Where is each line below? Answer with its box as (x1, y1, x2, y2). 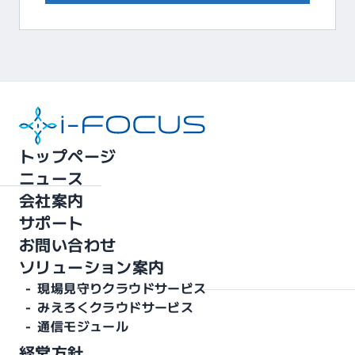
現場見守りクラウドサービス (37, 278, 207, 297)
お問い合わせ (19, 233, 116, 256)
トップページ (19, 144, 116, 167)
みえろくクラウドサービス (37, 297, 194, 316)
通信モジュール (37, 316, 129, 335)
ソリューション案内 (19, 255, 165, 278)
